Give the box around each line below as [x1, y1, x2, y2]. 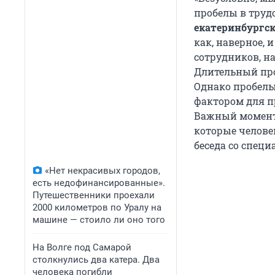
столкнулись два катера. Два [33, 254, 160, 265]
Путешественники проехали [33, 190, 155, 201]
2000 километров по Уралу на [33, 202, 161, 213]
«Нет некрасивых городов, [45, 165, 160, 176]
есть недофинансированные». [33, 177, 165, 188]
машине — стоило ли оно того [33, 214, 165, 225]
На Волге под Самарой [33, 242, 131, 253]
